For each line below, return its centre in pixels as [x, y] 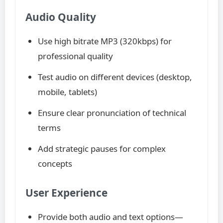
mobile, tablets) [67, 92]
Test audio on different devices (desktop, [115, 77]
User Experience [66, 193]
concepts [55, 164]
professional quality [75, 56]
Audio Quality [61, 17]
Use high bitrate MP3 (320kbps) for [105, 41]
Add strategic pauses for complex [102, 149]
